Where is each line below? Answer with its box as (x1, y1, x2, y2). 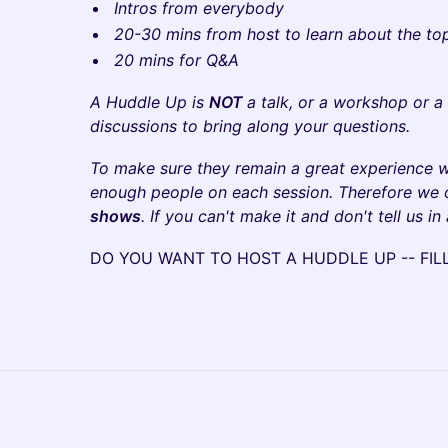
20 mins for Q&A (114, 50, 239, 70)
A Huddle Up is (90, 92, 209, 112)
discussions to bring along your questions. (90, 116, 410, 136)
